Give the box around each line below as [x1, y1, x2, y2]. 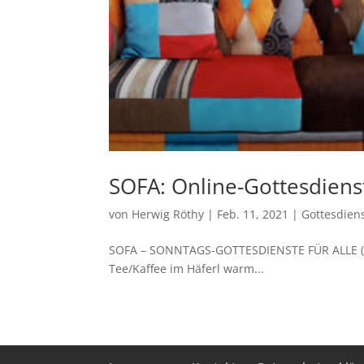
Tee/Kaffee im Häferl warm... [109, 260, 265, 276]
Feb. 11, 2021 [217, 206, 289, 222]
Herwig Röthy [132, 206, 205, 222]
